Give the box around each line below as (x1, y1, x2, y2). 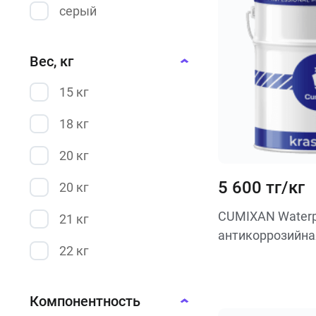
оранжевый (59, 99, 128, 114)
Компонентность (30, 293, 140, 310)
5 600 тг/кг (217, 178, 305, 197)
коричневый (59, 35, 133, 50)
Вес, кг (30, 53, 73, 70)
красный (59, 67, 111, 82)
